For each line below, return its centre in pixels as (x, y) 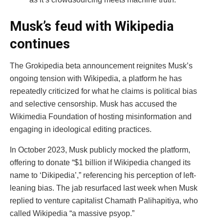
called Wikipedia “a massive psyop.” (72, 213)
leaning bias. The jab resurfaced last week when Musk (104, 188)
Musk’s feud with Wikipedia (92, 26)
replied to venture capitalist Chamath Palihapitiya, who (104, 200)
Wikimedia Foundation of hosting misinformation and (101, 116)
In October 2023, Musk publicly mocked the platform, (100, 150)
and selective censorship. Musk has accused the (93, 104)
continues (40, 44)
